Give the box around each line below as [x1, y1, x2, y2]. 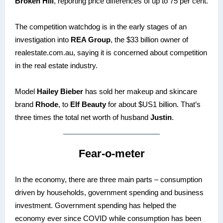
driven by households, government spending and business [15, 188, 204, 197]
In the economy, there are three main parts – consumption [15, 175, 202, 184]
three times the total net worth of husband [15, 113, 150, 121]
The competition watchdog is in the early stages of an [15, 22, 187, 31]
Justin [150, 113, 172, 121]
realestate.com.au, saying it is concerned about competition [15, 48, 207, 57]
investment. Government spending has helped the [15, 201, 176, 210]
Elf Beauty [70, 100, 106, 109]
